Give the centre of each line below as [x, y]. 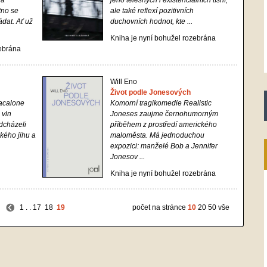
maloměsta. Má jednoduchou [157, 135]
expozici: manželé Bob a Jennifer [164, 146]
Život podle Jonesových [150, 92]
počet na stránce [160, 207]
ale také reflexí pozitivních [152, 11]
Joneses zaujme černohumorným [164, 114]
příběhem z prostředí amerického [164, 125]
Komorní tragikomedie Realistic [161, 103]
